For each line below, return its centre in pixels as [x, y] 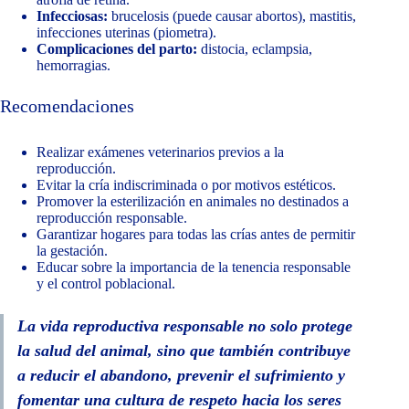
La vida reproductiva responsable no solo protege [185, 326]
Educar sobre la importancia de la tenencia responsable [194, 267]
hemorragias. [73, 66]
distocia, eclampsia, [255, 49]
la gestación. [72, 251]
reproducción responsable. [112, 218]
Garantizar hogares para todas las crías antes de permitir [196, 235]
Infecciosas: [72, 16]
